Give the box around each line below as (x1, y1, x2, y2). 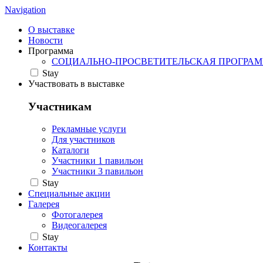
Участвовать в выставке (28, 79, 124, 89)
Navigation (5, 5, 46, 15)
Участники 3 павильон (52, 166, 143, 177)
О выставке (28, 25, 75, 35)
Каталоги (52, 145, 89, 156)
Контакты (28, 242, 68, 253)
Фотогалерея (52, 210, 103, 220)
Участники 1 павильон (52, 156, 143, 166)
